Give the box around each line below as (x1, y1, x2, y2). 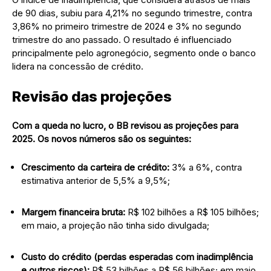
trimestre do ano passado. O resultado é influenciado (12, 33, 232, 45)
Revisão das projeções (12, 87, 172, 105)
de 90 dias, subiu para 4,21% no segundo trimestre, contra (12, 7, 252, 19)
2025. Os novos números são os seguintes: (12, 132, 191, 145)
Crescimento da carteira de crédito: (21, 161, 169, 173)
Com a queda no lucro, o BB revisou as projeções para (12, 119, 238, 131)
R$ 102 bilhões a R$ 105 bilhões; (125, 206, 259, 218)
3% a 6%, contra (169, 161, 242, 173)
